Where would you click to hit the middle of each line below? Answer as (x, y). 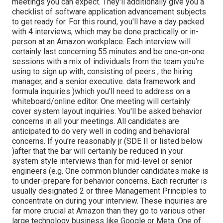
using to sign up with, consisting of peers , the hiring (102, 72)
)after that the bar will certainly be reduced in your (98, 151)
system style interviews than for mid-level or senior (102, 161)
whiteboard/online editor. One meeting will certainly (101, 102)
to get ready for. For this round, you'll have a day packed (108, 22)
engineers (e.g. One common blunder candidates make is (110, 171)
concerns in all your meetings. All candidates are (96, 121)
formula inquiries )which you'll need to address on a (101, 92)
